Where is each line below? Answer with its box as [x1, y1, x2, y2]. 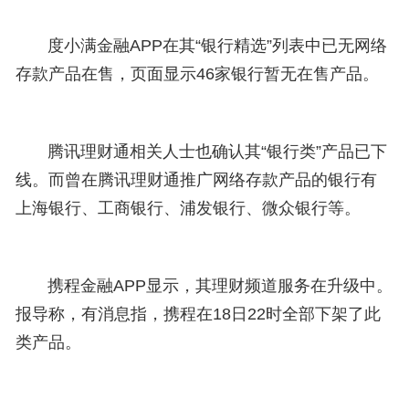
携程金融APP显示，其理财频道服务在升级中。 [16, 277, 393, 296]
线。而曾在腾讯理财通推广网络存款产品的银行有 [16, 171, 378, 190]
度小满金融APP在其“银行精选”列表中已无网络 [16, 37, 388, 56]
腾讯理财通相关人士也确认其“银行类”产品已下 [16, 142, 388, 162]
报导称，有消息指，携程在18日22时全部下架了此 [16, 305, 382, 324]
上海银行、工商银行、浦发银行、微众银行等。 [16, 199, 362, 218]
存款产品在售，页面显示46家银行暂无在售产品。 [16, 65, 380, 84]
